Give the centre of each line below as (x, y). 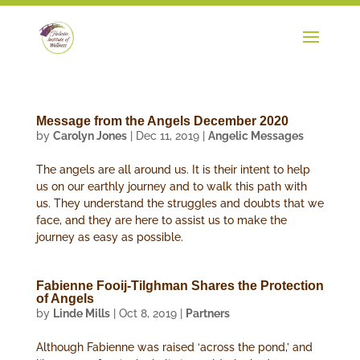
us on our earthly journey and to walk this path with (171, 186)
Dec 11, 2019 (167, 136)
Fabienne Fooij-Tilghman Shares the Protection (180, 286)
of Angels (65, 299)
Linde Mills (81, 313)
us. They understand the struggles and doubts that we (180, 203)
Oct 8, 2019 (147, 313)
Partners (207, 313)
